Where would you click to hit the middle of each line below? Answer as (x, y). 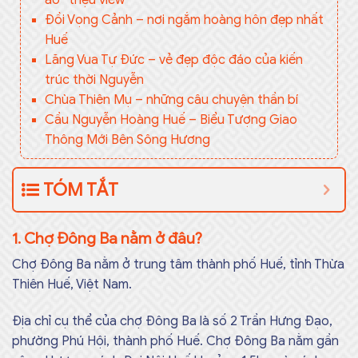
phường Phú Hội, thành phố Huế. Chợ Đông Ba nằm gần (175, 342)
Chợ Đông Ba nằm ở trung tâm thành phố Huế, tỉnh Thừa (178, 265)
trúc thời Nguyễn (94, 80)
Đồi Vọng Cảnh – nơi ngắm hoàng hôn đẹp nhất (184, 20)
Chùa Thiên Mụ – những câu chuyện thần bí (171, 99)
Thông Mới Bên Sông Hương (127, 139)
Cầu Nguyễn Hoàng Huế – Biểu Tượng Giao (171, 119)
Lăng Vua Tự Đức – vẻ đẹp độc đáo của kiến (173, 60)
